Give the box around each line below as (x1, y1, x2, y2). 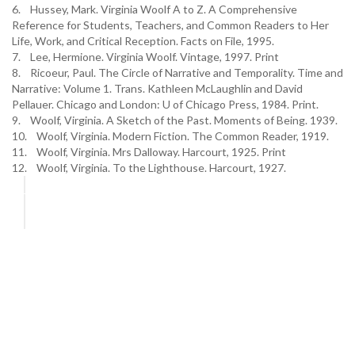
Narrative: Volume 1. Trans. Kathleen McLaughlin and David (12, 82, 303, 95)
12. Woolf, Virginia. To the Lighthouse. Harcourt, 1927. (12, 161, 286, 174)
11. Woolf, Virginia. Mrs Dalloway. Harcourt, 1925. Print (12, 145, 286, 158)
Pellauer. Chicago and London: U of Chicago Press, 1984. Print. (12, 97, 319, 111)
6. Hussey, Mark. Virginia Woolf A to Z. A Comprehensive (12, 2, 297, 16)
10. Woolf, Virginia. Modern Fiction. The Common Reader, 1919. (12, 129, 329, 143)
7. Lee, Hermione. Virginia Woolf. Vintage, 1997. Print (12, 50, 279, 63)
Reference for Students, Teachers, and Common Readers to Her (12, 18, 329, 32)
